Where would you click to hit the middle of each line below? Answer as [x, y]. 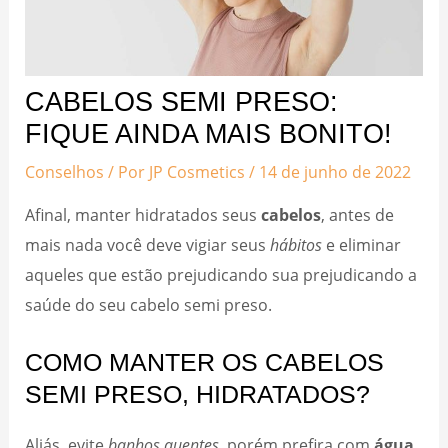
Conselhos [65, 172]
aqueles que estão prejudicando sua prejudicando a [221, 274]
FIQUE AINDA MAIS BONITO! [209, 134]
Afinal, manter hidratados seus [143, 214]
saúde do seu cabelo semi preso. [151, 304]
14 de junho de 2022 [335, 172]
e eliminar [362, 244]
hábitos [296, 244]
